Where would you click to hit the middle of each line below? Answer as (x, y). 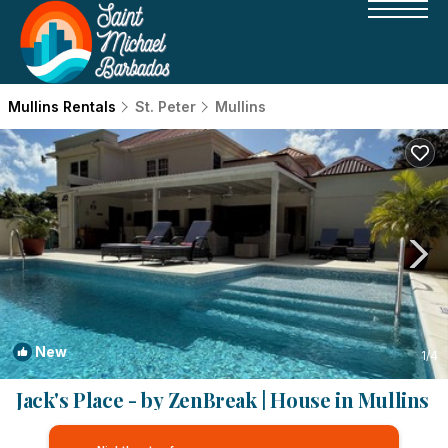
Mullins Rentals (64, 106)
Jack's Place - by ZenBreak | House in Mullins (222, 399)
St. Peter (165, 106)
